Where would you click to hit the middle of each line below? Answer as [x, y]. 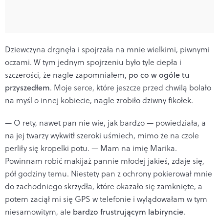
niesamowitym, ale [39, 211]
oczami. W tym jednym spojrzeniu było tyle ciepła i [93, 62]
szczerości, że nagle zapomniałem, [67, 75]
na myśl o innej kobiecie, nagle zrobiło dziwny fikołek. [99, 100]
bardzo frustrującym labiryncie [128, 211]
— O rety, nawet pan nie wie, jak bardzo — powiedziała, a [105, 122]
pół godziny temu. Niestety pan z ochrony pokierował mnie [109, 173]
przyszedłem [27, 87]
